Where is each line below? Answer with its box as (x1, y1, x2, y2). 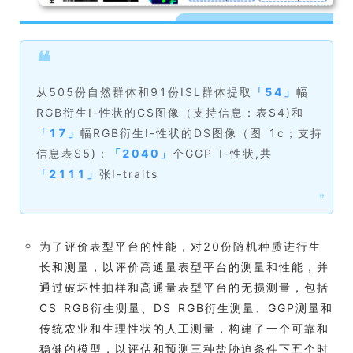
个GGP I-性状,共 (173, 146, 273, 160)
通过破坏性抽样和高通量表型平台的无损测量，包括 (39, 280, 329, 294)
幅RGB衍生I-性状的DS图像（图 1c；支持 (80, 125, 323, 139)
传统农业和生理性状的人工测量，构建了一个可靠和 (39, 321, 329, 335)
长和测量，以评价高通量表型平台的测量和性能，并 (39, 259, 329, 273)
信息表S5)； (36, 146, 110, 160)
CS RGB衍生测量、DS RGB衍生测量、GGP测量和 (39, 300, 333, 314)
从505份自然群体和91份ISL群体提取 (36, 84, 252, 98)
